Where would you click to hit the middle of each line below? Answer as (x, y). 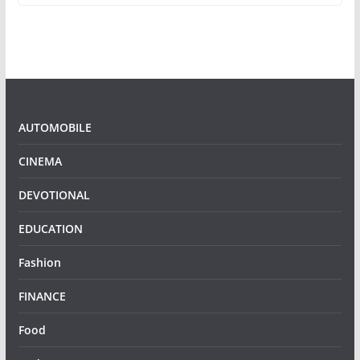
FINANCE (42, 297)
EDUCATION (50, 229)
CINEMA (40, 162)
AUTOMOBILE (55, 128)
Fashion (39, 263)
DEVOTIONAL (54, 195)
